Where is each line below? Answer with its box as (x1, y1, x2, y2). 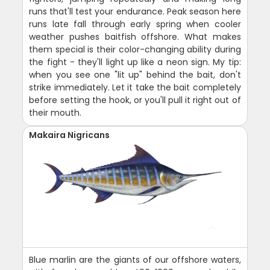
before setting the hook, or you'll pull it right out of (29, 93, 241, 106)
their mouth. (29, 106, 82, 119)
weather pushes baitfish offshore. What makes (29, 30, 241, 43)
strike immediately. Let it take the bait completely (29, 81, 241, 93)
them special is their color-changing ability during (29, 43, 241, 55)
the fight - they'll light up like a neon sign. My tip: (29, 55, 241, 68)
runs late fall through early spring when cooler (29, 17, 241, 30)
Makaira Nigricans (29, 128, 110, 141)
